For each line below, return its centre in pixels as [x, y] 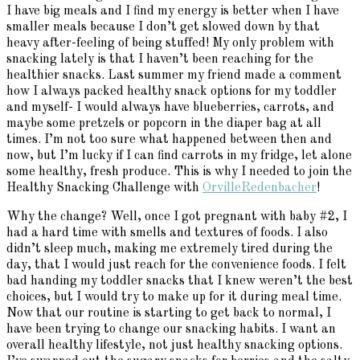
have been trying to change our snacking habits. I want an [171, 330]
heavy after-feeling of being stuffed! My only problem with [170, 44]
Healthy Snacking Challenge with [104, 188]
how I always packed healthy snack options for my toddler [172, 92]
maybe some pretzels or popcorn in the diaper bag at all [164, 124]
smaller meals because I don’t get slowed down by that [163, 28]
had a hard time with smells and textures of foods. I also [167, 233]
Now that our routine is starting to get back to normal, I [169, 314]
